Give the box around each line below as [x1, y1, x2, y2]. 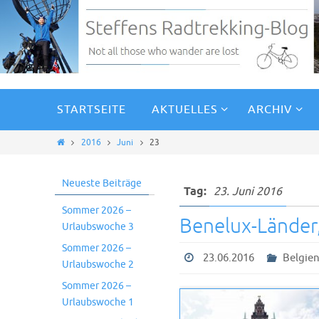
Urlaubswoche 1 [62, 296, 134, 309]
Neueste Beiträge [62, 177, 142, 190]
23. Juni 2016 [214, 184, 282, 199]
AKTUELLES [152, 103, 218, 117]
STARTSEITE [57, 103, 126, 117]
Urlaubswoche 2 [62, 258, 134, 271]
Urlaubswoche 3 [62, 221, 134, 234]
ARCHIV [248, 103, 293, 117]
